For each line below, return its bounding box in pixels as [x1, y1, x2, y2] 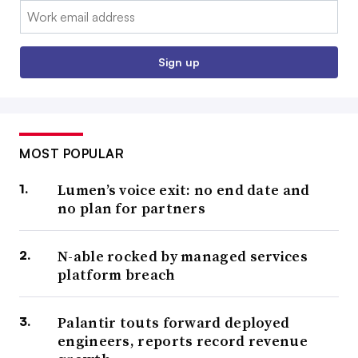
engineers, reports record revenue [58, 330, 308, 351]
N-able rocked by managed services [58, 245, 308, 266]
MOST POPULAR [19, 145, 124, 161]
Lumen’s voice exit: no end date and [58, 179, 310, 200]
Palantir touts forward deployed [58, 312, 290, 332]
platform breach [58, 264, 176, 284]
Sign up [158, 54, 200, 69]
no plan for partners [58, 197, 206, 218]
